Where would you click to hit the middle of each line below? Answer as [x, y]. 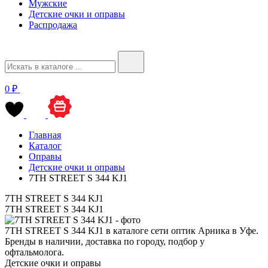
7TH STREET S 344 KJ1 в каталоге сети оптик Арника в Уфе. [132, 230]
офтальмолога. [34, 252]
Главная [45, 135]
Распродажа [53, 25]
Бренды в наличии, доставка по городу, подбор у [105, 241]
